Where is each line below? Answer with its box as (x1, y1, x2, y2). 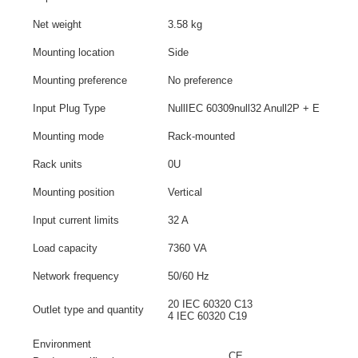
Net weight (33, 18, 82, 30)
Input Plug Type (33, 102, 106, 114)
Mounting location (33, 46, 115, 58)
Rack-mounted (168, 130, 236, 142)
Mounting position (33, 186, 115, 198)
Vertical (168, 186, 203, 198)
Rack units (33, 158, 83, 170)
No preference (168, 74, 233, 86)
